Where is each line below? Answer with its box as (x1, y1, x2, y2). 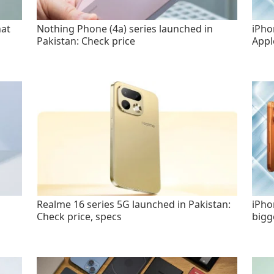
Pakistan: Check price (37, 34, 136, 48)
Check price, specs (37, 210, 122, 224)
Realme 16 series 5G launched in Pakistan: (37, 198, 231, 212)
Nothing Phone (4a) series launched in (37, 22, 213, 36)
